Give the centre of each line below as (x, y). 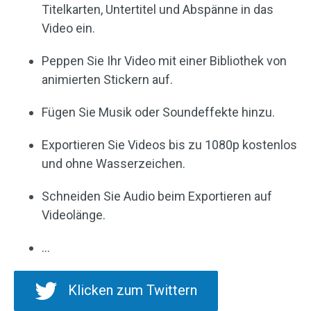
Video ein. (68, 28)
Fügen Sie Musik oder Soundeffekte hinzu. (158, 112)
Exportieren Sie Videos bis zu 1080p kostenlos (169, 145)
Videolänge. (74, 215)
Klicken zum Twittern (133, 291)
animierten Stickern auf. (107, 80)
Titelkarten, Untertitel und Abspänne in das (158, 10)
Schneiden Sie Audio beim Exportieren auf (157, 196)
